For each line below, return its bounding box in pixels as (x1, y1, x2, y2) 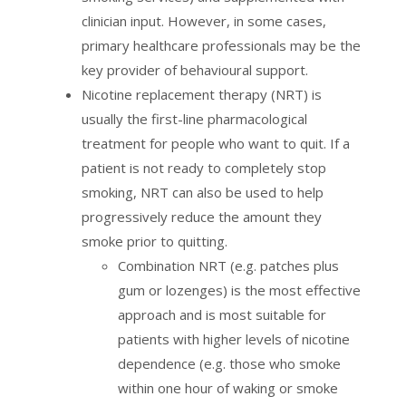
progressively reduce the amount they (82, 208, 322, 227)
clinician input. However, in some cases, (82, 12, 326, 31)
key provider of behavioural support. (82, 61, 308, 80)
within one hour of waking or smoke (118, 379, 338, 398)
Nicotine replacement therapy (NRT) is (82, 85, 322, 104)
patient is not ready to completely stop (82, 159, 326, 178)
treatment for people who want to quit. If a (82, 134, 350, 153)
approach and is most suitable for (118, 305, 326, 324)
